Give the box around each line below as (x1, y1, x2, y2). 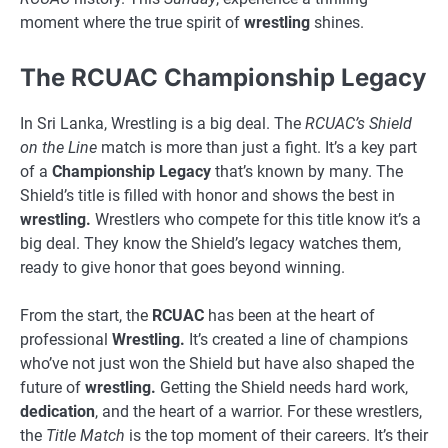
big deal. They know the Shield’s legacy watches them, (20, 233, 401, 253)
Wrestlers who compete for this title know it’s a (91, 209, 421, 229)
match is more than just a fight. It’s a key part (97, 137, 417, 157)
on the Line (20, 137, 97, 157)
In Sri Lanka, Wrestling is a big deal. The (20, 113, 305, 133)
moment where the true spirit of (20, 13, 244, 33)
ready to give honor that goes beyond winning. (20, 257, 345, 277)
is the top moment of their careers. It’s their (125, 425, 428, 445)
